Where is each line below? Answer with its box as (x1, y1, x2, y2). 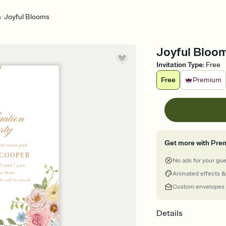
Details (156, 208, 183, 218)
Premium (193, 76, 222, 84)
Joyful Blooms (4, 13, 49, 21)
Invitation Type (156, 61, 203, 69)
